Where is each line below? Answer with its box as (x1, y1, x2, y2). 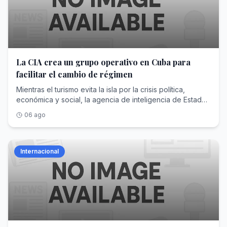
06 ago (24, 111, 46, 119)
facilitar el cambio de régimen (16, 69, 133, 80)
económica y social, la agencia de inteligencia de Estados (16, 95, 210, 104)
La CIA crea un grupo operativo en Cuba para (16, 57, 191, 67)
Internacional (20, 147, 59, 155)
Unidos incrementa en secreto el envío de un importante (16, 105, 205, 114)
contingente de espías (16, 116, 91, 124)
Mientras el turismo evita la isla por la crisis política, (16, 85, 185, 94)
